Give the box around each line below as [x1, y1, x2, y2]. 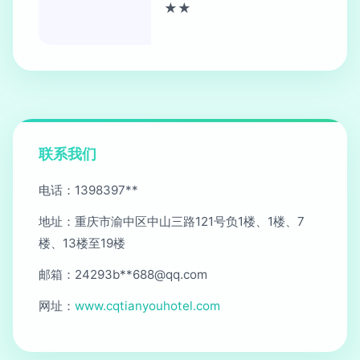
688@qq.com [133, 267, 207, 282]
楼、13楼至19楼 [39, 235, 125, 251]
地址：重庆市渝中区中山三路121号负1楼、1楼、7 [39, 214, 305, 229]
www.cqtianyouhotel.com [75, 298, 220, 313]
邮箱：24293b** [39, 267, 133, 282]
